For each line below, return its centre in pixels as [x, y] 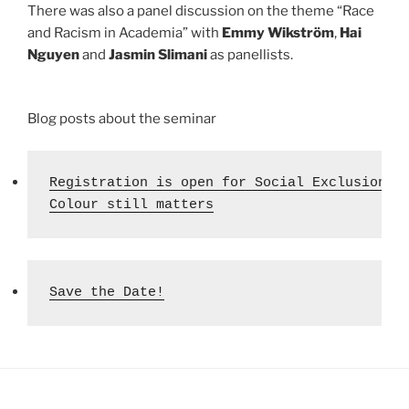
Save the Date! [107, 292]
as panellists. [250, 54]
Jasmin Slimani [158, 54]
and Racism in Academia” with [125, 32]
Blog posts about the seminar [122, 119]
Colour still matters [131, 204]
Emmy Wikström [278, 32]
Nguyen [53, 54]
